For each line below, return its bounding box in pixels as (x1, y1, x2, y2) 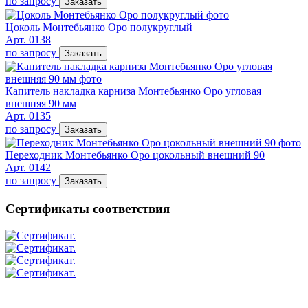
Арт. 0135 (5, 110, 51, 122)
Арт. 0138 (5, 34, 51, 46)
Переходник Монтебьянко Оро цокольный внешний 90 (5, 149, 265, 162)
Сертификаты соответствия (5, 201, 170, 216)
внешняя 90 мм (5, 98, 76, 110)
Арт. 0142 (5, 162, 51, 174)
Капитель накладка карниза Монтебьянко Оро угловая (5, 85, 261, 98)
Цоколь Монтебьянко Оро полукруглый (5, 21, 192, 34)
